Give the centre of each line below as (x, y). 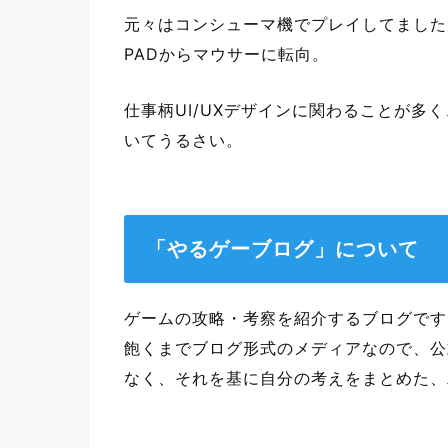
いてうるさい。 (183, 139)
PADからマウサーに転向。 (226, 54)
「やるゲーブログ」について (282, 248)
